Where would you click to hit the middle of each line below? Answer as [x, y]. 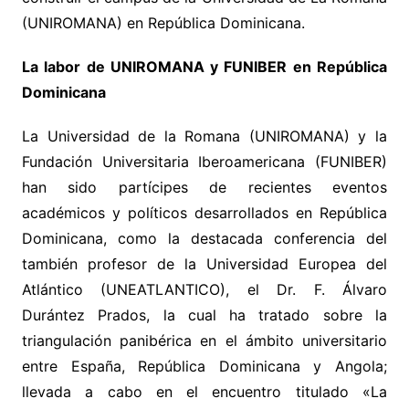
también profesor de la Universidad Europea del [204, 264]
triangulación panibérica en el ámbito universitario [204, 341]
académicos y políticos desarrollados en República [204, 213]
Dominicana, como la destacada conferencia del [204, 239]
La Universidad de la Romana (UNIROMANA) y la [204, 136]
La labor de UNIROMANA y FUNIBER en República [204, 67]
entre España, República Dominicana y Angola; [204, 367]
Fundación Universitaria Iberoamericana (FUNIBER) [204, 162]
